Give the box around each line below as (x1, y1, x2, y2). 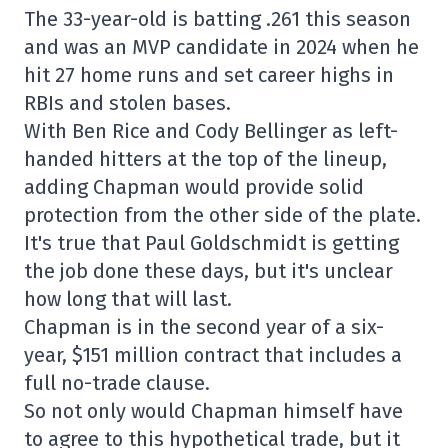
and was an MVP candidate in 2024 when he (24, 35, 419, 60)
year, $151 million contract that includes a (24, 343, 402, 368)
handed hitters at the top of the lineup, (24, 147, 387, 172)
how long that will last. (24, 287, 232, 312)
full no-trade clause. (24, 371, 210, 396)
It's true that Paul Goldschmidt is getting (24, 231, 399, 256)
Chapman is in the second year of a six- (24, 315, 384, 340)
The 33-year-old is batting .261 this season (24, 7, 411, 32)
